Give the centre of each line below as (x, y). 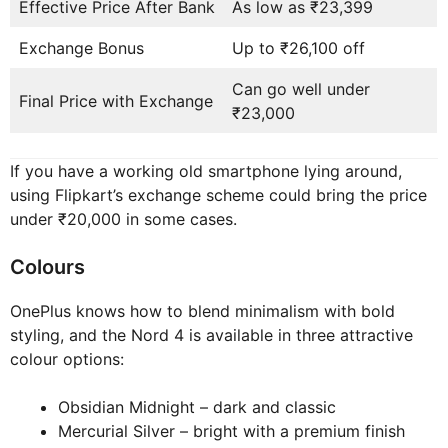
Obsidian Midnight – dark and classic (197, 407)
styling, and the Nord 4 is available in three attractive (211, 335)
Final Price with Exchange (116, 101)
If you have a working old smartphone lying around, (206, 171)
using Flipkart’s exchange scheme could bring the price (218, 195)
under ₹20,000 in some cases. (123, 219)
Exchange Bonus (81, 48)
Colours (47, 267)
